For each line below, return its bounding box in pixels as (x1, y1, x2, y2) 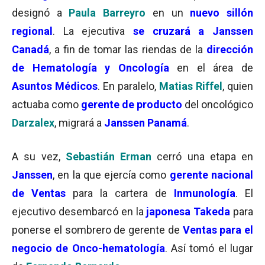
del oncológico (182, 98, 253, 111)
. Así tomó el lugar (164, 242, 254, 254)
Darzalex (12, 117, 54, 129)
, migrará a (54, 117, 104, 129)
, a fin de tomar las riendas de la (49, 43, 206, 56)
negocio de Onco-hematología (12, 242, 165, 254)
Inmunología (174, 187, 235, 199)
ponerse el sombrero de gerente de (12, 224, 183, 236)
